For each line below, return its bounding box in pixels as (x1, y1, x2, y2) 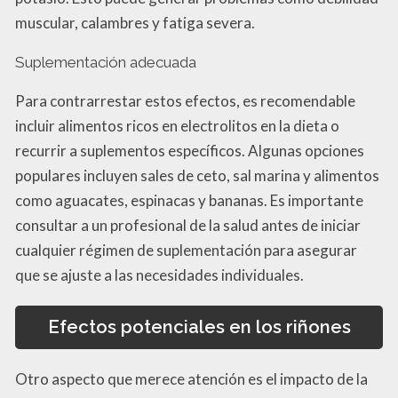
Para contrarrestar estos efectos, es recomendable (15, 92, 355, 111)
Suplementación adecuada (15, 53, 196, 72)
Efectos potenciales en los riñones (47, 316, 351, 338)
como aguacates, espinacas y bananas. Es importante (15, 191, 363, 211)
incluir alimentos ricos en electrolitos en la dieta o (15, 116, 339, 136)
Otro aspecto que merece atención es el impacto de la (15, 369, 368, 388)
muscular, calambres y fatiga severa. (15, 13, 255, 33)
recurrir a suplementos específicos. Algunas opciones (15, 141, 364, 161)
